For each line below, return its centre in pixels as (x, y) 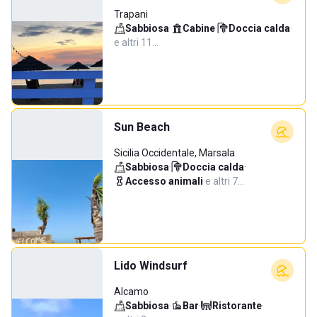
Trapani (131, 14)
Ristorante (237, 306)
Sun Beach (142, 127)
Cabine (199, 28)
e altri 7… (225, 181)
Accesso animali (164, 181)
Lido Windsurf (151, 266)
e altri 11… (136, 42)
